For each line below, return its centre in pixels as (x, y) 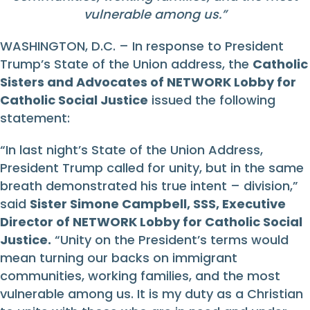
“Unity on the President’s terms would (170, 240)
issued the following (212, 100)
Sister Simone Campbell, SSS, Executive (158, 204)
